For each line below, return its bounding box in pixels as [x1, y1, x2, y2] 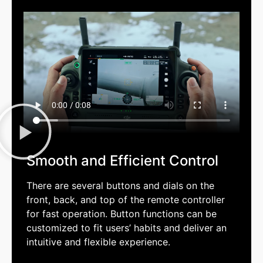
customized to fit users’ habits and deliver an [26, 222, 227, 234]
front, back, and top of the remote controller [26, 194, 225, 206]
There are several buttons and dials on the [26, 180, 214, 192]
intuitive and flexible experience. [26, 236, 170, 248]
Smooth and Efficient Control [26, 152, 218, 170]
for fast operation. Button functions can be [26, 208, 217, 220]
